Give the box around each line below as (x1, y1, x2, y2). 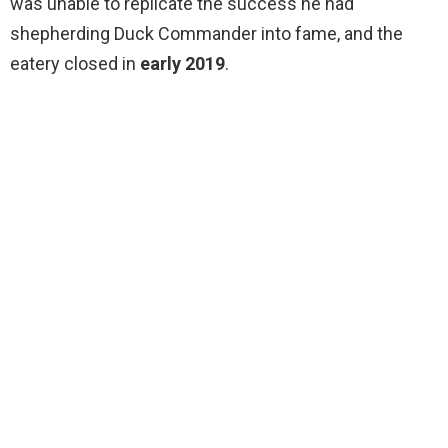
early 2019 (140, 53, 225, 75)
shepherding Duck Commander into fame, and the (10, 23, 403, 45)
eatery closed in (10, 53, 140, 75)
